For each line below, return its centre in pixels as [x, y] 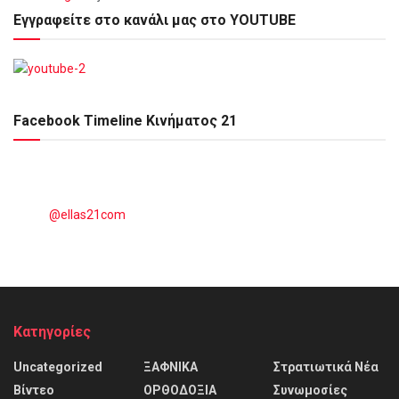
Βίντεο [34, 390]
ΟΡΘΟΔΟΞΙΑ [180, 390]
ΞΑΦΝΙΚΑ [171, 366]
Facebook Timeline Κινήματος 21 [125, 120]
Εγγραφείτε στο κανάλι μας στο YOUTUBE [155, 20]
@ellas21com [87, 214]
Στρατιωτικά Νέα [326, 366]
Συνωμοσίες [310, 390]
